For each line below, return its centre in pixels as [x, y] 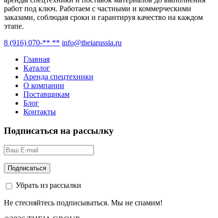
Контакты [40, 111]
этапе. [14, 26]
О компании [44, 85]
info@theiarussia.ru [92, 42]
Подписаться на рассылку [59, 130]
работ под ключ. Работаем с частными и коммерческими [98, 8]
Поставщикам [46, 94]
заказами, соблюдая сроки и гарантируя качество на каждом [103, 17]
